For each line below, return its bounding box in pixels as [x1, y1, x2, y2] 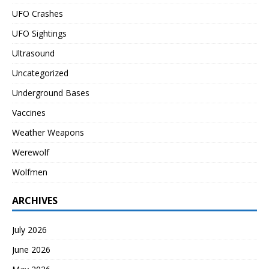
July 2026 [12, 224, 47, 236]
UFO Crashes [12, 8, 63, 20]
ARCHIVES [12, 194, 58, 208]
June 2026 [12, 244, 50, 256]
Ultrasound [12, 47, 55, 59]
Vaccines [12, 107, 46, 119]
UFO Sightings [12, 28, 67, 40]
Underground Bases [12, 87, 89, 99]
